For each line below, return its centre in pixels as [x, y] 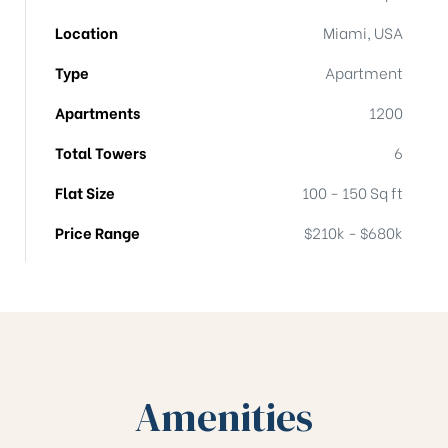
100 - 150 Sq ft [352, 192]
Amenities [224, 417]
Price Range [97, 232]
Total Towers [100, 152]
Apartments [97, 112]
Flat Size [85, 192]
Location [86, 32]
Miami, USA [363, 32]
